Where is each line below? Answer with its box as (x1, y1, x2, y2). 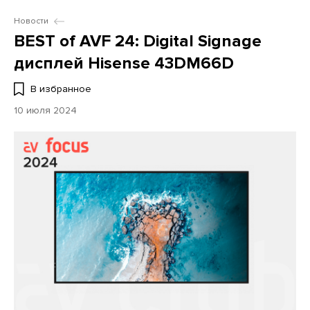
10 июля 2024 (14, 104, 77, 116)
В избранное (30, 83, 91, 95)
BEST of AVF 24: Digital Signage (14, 31, 262, 51)
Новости (14, 16, 48, 26)
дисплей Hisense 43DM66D (14, 53, 234, 73)
